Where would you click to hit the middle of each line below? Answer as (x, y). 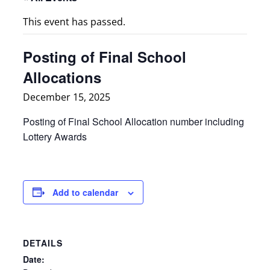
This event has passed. (74, 21)
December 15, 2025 (66, 97)
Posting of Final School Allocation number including (133, 121)
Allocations (62, 77)
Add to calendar (85, 192)
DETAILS (42, 243)
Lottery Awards (55, 136)
